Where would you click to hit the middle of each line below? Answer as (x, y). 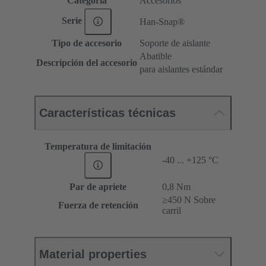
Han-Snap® (162, 21)
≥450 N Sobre (189, 199)
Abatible (156, 56)
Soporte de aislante (175, 43)
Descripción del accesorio (87, 62)
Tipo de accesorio (87, 43)
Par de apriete (98, 186)
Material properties (93, 254)
